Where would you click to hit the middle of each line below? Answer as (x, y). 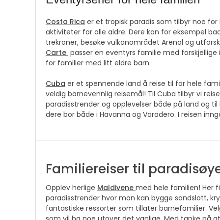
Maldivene (115, 187)
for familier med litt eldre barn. (100, 63)
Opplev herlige (71, 187)
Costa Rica (65, 21)
